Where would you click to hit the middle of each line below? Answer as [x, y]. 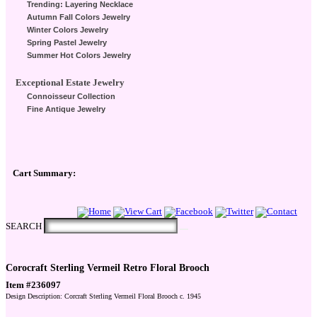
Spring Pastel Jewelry [67, 43]
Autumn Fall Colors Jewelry [79, 17]
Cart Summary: [44, 174]
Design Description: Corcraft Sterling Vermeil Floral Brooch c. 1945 [103, 296]
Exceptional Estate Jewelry [70, 83]
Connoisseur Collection [71, 97]
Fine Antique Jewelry [66, 109]
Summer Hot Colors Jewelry [79, 56]
